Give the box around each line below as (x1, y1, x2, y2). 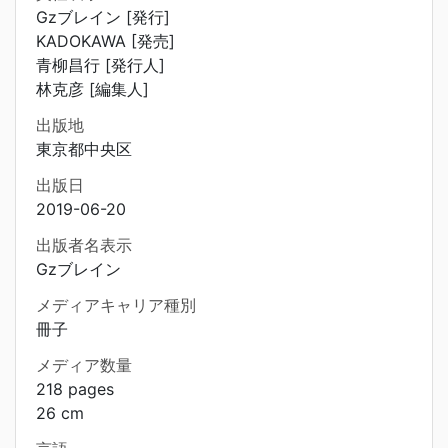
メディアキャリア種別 (36, 295, 196, 315)
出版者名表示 (36, 235, 132, 255)
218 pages (36, 379, 114, 399)
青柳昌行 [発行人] (36, 55, 165, 75)
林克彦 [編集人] (36, 79, 149, 99)
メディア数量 (36, 355, 132, 375)
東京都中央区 (36, 139, 132, 159)
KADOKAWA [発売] (36, 31, 175, 51)
